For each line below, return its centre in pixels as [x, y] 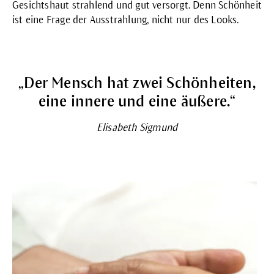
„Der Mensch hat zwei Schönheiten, [137, 83]
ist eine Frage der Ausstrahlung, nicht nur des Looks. [126, 20]
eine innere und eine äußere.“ [137, 101]
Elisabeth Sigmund [137, 128]
